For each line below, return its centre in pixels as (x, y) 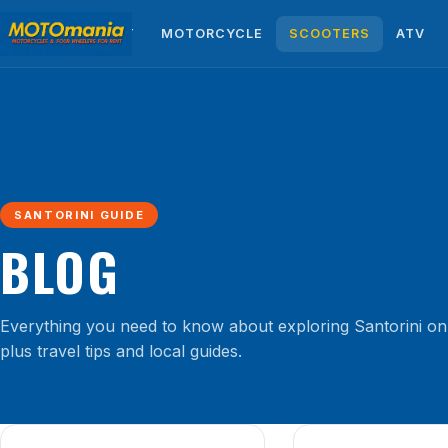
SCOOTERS (330, 33)
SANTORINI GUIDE (79, 215)
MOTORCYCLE (212, 33)
